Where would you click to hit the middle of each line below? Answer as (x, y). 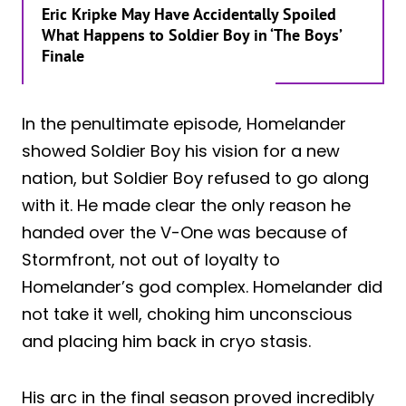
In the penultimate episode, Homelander (184, 123)
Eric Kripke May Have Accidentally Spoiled (189, 14)
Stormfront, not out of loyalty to (151, 259)
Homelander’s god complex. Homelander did (202, 286)
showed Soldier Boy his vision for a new (181, 150)
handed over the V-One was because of (185, 232)
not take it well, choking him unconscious (187, 314)
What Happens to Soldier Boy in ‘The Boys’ (191, 34)
